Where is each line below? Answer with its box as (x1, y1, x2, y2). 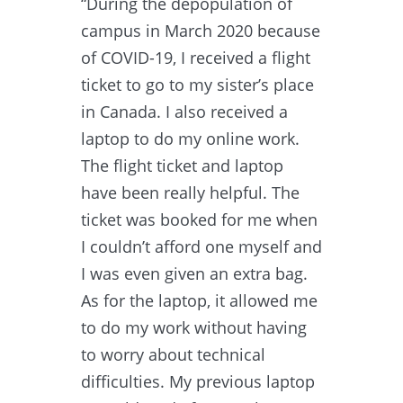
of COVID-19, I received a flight (81, 46, 310, 68)
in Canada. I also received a (81, 100, 288, 122)
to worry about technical (81, 343, 265, 365)
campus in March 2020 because (81, 19, 320, 41)
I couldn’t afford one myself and (81, 235, 322, 257)
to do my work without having (81, 316, 307, 338)
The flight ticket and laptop (81, 154, 283, 176)
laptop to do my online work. (81, 127, 300, 149)
